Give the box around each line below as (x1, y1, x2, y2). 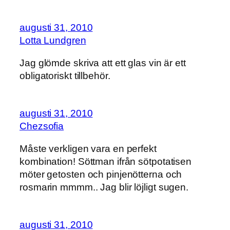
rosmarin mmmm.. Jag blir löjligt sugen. (20, 181, 189, 193)
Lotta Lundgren (20, 35, 86, 46)
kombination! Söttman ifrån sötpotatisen (20, 156, 192, 167)
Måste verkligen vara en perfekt (20, 143, 157, 154)
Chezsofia (20, 121, 64, 132)
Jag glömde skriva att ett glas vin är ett (20, 57, 186, 68)
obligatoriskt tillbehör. (20, 70, 110, 81)
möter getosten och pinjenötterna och (20, 168, 182, 180)
